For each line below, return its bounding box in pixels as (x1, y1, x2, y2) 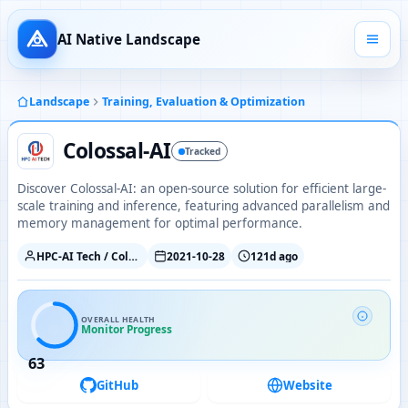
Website (282, 377, 332, 393)
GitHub (96, 377, 138, 393)
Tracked (185, 145, 221, 158)
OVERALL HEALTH (81, 314, 156, 325)
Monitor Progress (81, 321, 172, 336)
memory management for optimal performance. (17, 215, 302, 231)
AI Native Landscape (57, 29, 200, 48)
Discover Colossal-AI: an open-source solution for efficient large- (17, 180, 386, 197)
